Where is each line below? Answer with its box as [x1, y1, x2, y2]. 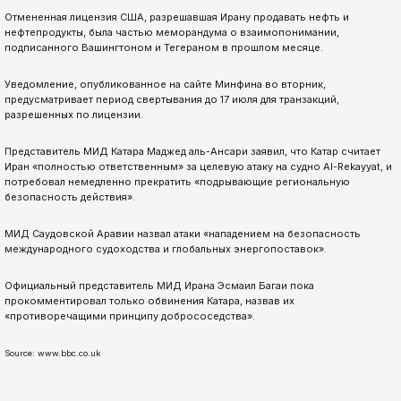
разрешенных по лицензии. [4, 108, 143, 122]
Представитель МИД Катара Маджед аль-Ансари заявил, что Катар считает [4, 145, 380, 158]
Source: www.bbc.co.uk [4, 348, 101, 359]
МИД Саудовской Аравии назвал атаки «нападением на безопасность [4, 227, 361, 241]
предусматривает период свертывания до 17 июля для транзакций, [4, 93, 339, 107]
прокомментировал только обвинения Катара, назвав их [4, 294, 294, 308]
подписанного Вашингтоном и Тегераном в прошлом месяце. [4, 41, 323, 55]
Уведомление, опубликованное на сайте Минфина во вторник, [4, 78, 326, 91]
